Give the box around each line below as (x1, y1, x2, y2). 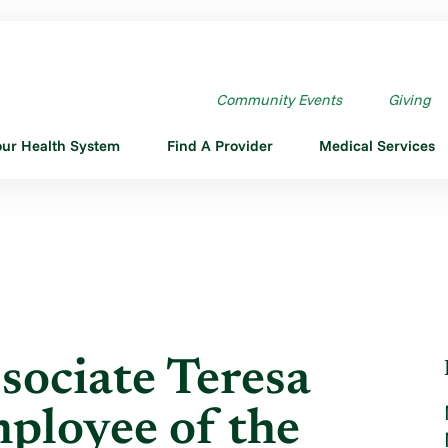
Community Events (215, 89, 342, 109)
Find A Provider (166, 135, 273, 155)
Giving (387, 89, 431, 109)
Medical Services (318, 135, 435, 155)
